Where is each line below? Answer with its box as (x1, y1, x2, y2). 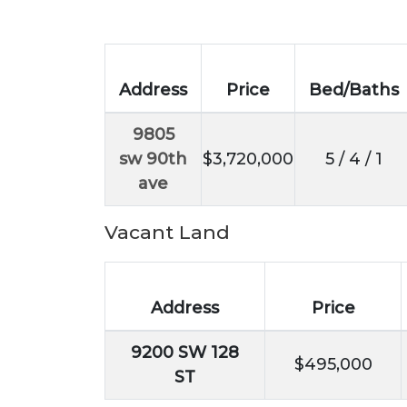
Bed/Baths (309, 79, 399, 100)
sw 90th (119, 148, 187, 169)
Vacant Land (104, 220, 230, 243)
